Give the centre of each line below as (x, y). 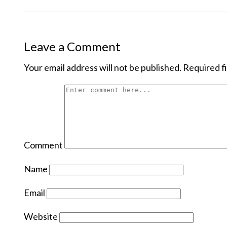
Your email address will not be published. (103, 68)
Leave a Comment (72, 47)
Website (41, 217)
